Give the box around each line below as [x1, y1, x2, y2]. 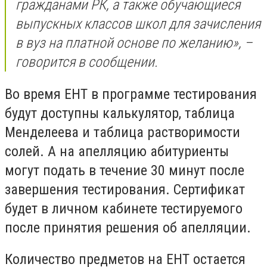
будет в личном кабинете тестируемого [5, 200, 243, 217]
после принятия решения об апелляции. [5, 219, 251, 236]
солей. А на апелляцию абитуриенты [5, 142, 229, 160]
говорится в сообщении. [15, 54, 158, 71]
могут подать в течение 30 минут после [5, 162, 244, 179]
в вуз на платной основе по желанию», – [15, 35, 253, 52]
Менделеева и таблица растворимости [5, 123, 240, 141]
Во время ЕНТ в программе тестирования [5, 85, 257, 103]
